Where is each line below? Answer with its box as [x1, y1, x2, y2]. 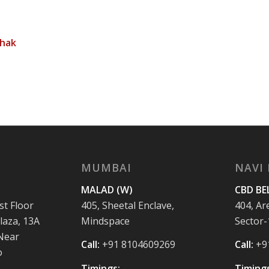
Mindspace [80, 214, 130, 228]
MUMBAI [80, 160, 131, 175]
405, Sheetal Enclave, [80, 198, 174, 212]
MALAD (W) [80, 183, 133, 196]
